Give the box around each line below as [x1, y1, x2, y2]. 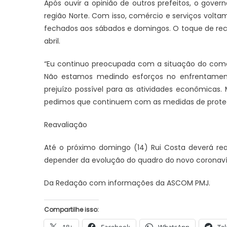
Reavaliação [44, 120, 87, 130]
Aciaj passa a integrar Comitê [31, 56, 144, 67]
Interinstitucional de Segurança [31, 69, 149, 80]
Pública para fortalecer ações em [31, 82, 159, 93]
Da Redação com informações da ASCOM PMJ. [44, 178, 210, 188]
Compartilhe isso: [44, 205, 99, 214]
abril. [44, 36, 60, 46]
